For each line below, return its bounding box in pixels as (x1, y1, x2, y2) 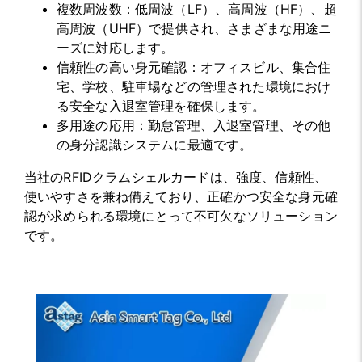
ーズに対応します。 (57, 40, 175, 57)
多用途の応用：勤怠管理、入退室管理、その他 (57, 117, 331, 134)
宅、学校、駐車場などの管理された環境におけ (57, 78, 331, 95)
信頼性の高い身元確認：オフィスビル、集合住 (57, 59, 331, 76)
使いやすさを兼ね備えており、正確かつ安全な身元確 (24, 188, 338, 205)
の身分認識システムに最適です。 (57, 137, 253, 154)
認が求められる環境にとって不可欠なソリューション (24, 208, 338, 225)
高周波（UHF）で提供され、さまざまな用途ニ (57, 20, 332, 37)
